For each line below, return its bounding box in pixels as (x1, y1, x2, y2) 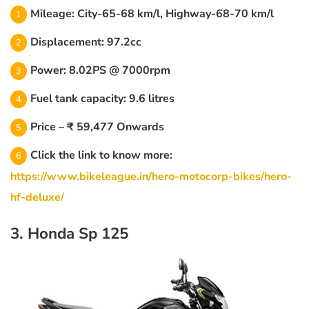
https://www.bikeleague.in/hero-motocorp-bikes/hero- (10, 168, 292, 184)
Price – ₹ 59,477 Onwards (30, 119, 164, 134)
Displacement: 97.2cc (30, 34, 141, 50)
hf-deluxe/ (10, 189, 64, 205)
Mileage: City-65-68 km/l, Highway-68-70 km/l (30, 6, 274, 21)
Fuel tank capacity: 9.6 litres (30, 90, 175, 106)
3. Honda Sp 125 (10, 222, 128, 244)
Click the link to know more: (30, 147, 172, 163)
